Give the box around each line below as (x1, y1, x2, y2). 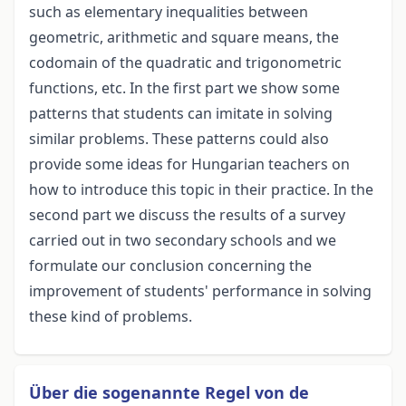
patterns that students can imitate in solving (29, 103, 333, 124)
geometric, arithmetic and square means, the (29, 27, 339, 48)
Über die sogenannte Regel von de (29, 382, 309, 404)
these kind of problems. (29, 306, 192, 327)
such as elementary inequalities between (29, 2, 308, 23)
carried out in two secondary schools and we (29, 230, 336, 251)
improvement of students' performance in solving (29, 281, 372, 302)
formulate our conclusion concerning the (29, 256, 312, 276)
